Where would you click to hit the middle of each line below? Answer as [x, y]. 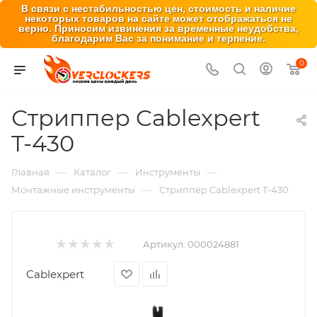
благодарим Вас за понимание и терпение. [158, 39]
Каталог [92, 172]
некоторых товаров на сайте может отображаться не [158, 19]
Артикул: [164, 244]
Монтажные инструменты [73, 190]
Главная [30, 172]
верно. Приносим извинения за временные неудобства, [158, 29]
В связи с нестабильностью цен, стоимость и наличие [158, 9]
